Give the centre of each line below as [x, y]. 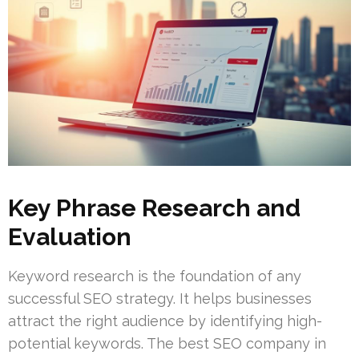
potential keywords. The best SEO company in [167, 344]
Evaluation [70, 237]
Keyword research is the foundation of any [155, 276]
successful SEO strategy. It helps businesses [160, 299]
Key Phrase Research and [154, 208]
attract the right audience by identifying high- [165, 321]
